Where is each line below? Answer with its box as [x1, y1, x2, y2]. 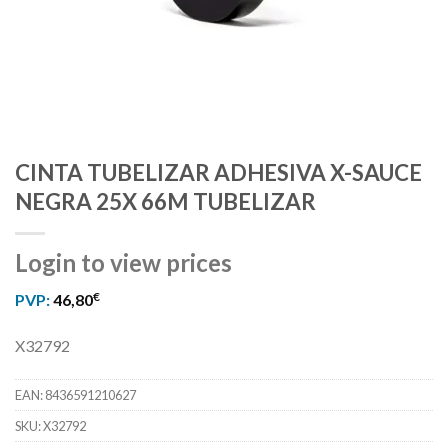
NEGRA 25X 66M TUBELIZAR [15, 188, 316, 216]
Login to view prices [15, 248, 232, 278]
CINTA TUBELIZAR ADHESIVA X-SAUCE [15, 159, 422, 187]
